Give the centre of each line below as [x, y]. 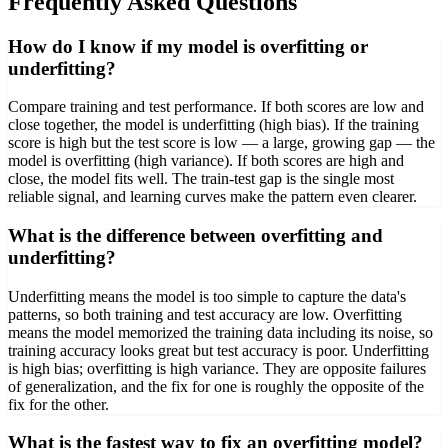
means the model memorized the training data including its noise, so [220, 332]
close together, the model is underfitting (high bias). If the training [213, 125]
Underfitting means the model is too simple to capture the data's [207, 296]
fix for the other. [58, 404]
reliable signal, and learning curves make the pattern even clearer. [212, 197]
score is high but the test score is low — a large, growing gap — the [221, 143]
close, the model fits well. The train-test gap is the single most [201, 179]
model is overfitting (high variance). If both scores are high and [206, 161]
